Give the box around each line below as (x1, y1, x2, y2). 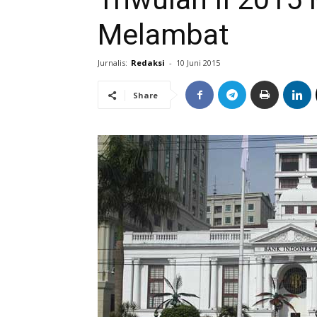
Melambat (98, 18, 229, 52)
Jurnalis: (98, 57, 127, 68)
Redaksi (131, 57, 165, 68)
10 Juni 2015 (176, 57, 220, 68)
